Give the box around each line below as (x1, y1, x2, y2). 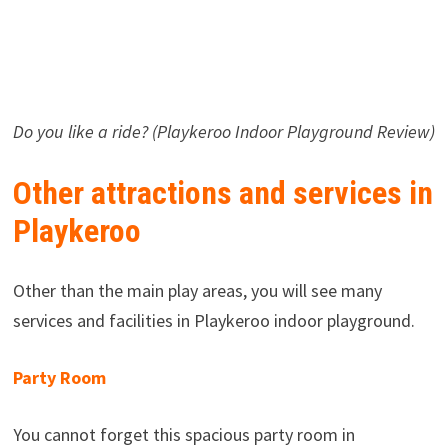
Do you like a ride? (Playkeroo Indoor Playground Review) (12, 119, 435, 143)
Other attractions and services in (12, 173, 433, 212)
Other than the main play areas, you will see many (12, 279, 382, 303)
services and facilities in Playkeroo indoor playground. (12, 309, 415, 333)
